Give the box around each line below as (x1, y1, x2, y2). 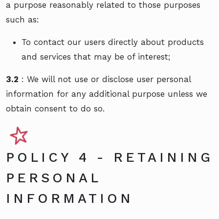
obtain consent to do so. (6, 103, 105, 113)
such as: (6, 14, 39, 24)
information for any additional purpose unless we (6, 88, 207, 99)
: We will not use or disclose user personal (19, 74, 191, 84)
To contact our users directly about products (22, 37, 204, 47)
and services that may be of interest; (22, 51, 170, 62)
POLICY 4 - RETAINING (6, 149, 213, 165)
